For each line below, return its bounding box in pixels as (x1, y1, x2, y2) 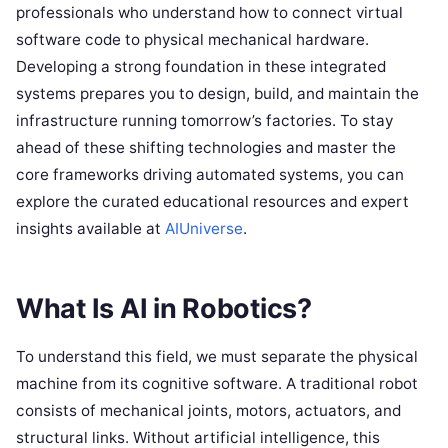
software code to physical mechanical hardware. (16, 30, 369, 50)
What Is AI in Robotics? (16, 291, 312, 325)
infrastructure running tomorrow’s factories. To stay (16, 111, 393, 131)
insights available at (16, 219, 165, 239)
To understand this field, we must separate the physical (16, 346, 418, 366)
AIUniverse (165, 219, 243, 239)
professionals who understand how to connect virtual (16, 3, 403, 23)
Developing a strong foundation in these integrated (16, 57, 386, 77)
